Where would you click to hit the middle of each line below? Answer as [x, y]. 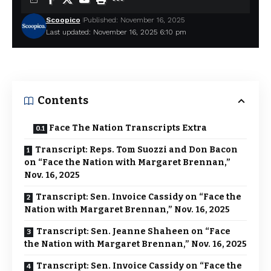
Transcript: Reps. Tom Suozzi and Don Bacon [136, 150]
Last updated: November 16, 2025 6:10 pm [116, 32]
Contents [63, 101]
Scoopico [63, 20]
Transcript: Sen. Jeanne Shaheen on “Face [133, 232]
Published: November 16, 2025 [134, 20]
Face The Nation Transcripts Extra [128, 128]
